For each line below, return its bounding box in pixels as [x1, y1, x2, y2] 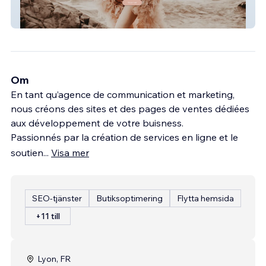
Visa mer [51, 146, 89, 159]
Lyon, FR [37, 253, 71, 264]
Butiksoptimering [96, 192, 163, 204]
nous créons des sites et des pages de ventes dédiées [11, 102, 249, 115]
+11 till [36, 210, 60, 221]
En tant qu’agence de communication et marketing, [11, 88, 235, 100]
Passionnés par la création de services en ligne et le [11, 131, 238, 143]
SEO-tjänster [32, 192, 82, 204]
